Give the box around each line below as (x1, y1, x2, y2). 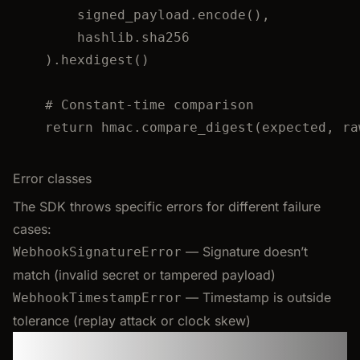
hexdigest (61, 51, 133, 67)
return (45, 119, 93, 135)
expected (262, 119, 326, 135)
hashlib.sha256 (77, 29, 190, 45)
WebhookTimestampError (13, 289, 182, 305)
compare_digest (141, 119, 254, 135)
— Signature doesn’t (182, 243, 308, 260)
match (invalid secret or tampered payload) (13, 266, 276, 283)
